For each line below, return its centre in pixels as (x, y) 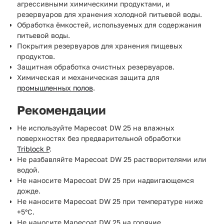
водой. (28, 169)
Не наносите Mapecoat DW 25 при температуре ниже (110, 201)
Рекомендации (61, 109)
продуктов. (36, 56)
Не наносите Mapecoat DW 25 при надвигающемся (105, 180)
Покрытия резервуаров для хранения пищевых (100, 45)
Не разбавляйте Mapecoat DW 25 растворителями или (112, 159)
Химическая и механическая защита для (88, 77)
